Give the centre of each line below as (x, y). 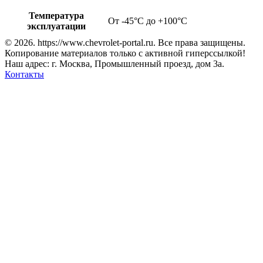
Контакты (24, 75)
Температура (56, 16)
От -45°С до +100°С (148, 21)
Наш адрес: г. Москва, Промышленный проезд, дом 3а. (114, 64)
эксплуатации (56, 26)
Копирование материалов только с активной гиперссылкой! (125, 53)
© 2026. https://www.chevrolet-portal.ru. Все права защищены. (125, 43)
